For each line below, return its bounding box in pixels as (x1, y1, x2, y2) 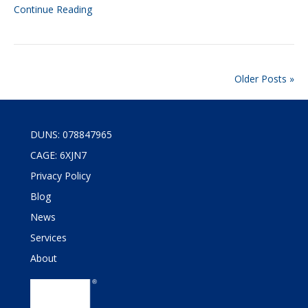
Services (30, 231, 67, 244)
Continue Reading (14, 3, 92, 16)
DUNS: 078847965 (30, 128, 112, 141)
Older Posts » (234, 72, 294, 85)
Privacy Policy (30, 169, 91, 182)
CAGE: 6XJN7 (30, 148, 87, 162)
